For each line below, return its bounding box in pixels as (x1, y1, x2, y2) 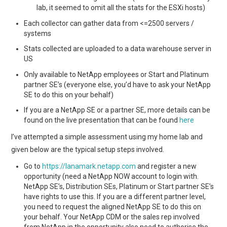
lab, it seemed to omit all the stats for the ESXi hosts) (36, 4, 206, 12)
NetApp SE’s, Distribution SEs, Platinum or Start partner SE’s (24, 182, 214, 191)
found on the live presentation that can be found (24, 116, 180, 124)
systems (24, 29, 52, 37)
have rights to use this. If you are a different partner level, (24, 192, 206, 201)
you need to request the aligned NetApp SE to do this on (24, 202, 202, 211)
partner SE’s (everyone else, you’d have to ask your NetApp (24, 80, 211, 89)
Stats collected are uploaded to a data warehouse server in (24, 45, 212, 53)
